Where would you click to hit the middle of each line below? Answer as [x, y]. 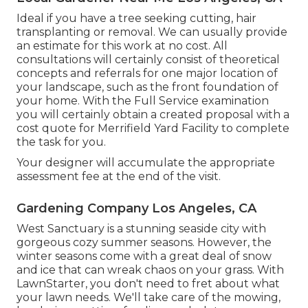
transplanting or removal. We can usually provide [152, 32]
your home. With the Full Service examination [143, 101]
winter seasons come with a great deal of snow [144, 256]
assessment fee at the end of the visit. [119, 177]
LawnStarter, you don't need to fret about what [148, 284]
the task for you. [61, 142]
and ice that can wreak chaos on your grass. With [150, 270]
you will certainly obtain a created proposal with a [153, 115]
